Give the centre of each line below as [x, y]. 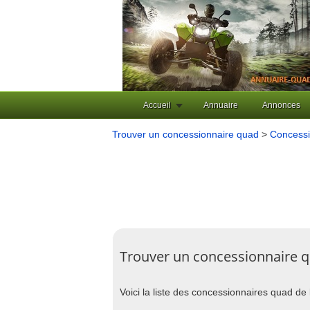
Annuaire [221, 105]
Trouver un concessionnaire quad [185, 134]
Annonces [281, 105]
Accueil [157, 105]
